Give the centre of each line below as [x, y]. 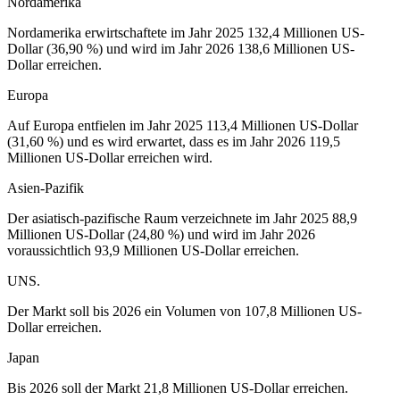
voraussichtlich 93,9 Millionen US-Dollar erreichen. [153, 251]
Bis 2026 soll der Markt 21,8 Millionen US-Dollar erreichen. [178, 388]
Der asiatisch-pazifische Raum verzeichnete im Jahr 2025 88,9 [182, 219]
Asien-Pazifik [46, 188]
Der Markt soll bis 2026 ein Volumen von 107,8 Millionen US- [184, 312]
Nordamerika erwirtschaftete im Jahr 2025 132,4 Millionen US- [186, 33]
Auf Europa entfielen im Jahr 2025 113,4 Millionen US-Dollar [183, 126]
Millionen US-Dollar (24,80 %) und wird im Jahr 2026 [161, 235]
